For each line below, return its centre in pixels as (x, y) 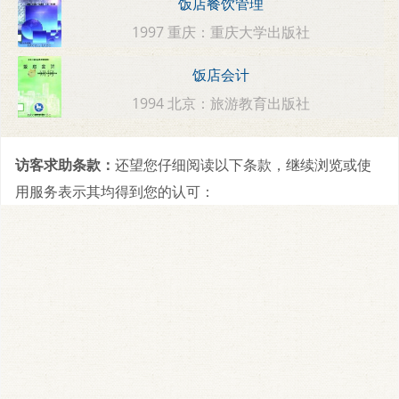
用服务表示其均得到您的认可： (115, 191)
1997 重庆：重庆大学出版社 (221, 32)
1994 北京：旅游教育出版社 (221, 103)
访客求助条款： (65, 164)
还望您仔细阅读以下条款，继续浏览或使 (243, 164)
